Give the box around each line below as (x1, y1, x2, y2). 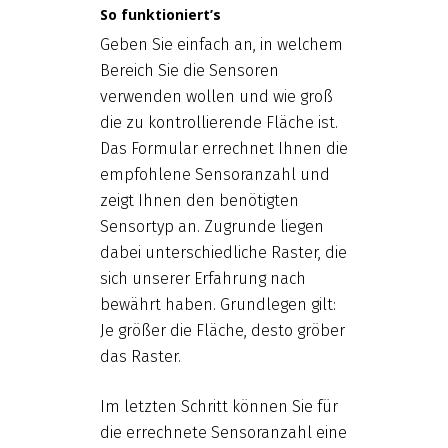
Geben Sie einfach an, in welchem (99, 34, 343, 54)
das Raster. (99, 346, 181, 366)
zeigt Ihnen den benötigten (99, 190, 299, 210)
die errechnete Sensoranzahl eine (99, 422, 347, 442)
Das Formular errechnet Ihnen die (99, 138, 348, 158)
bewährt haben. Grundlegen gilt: (99, 294, 336, 314)
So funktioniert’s (99, 4, 221, 24)
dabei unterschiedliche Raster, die (99, 242, 347, 262)
